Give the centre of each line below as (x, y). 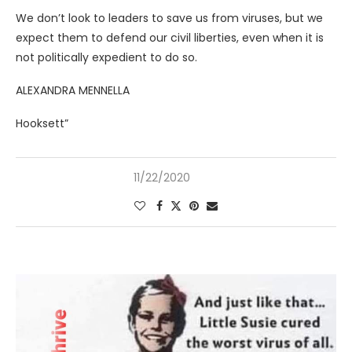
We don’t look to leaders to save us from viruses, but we (169, 18)
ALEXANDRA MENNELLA (73, 90)
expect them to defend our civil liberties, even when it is (170, 37)
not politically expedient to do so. (106, 57)
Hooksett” (42, 123)
